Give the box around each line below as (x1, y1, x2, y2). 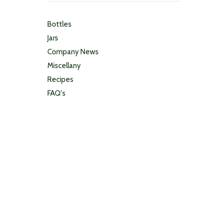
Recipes (47, 75, 74, 84)
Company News (47, 47, 99, 56)
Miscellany (47, 61, 81, 70)
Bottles (47, 20, 72, 29)
